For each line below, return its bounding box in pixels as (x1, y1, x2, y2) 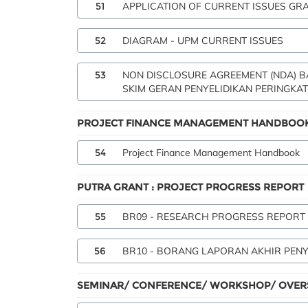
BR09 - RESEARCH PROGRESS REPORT (122, 210, 305, 223)
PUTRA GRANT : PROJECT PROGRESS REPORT (77, 181, 304, 193)
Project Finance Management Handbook (122, 146, 300, 159)
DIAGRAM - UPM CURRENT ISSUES (122, 34, 283, 47)
